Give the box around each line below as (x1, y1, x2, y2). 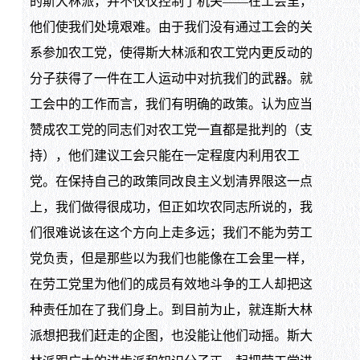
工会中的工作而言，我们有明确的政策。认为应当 (29, 97, 313, 112)
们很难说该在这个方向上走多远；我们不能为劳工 (29, 226, 313, 240)
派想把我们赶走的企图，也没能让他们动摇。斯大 (29, 329, 313, 343)
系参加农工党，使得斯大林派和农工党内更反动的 (29, 46, 313, 60)
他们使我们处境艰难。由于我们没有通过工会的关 (29, 20, 313, 35)
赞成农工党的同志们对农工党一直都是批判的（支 (29, 123, 313, 137)
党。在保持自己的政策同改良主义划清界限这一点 (29, 174, 313, 189)
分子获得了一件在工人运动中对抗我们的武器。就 (29, 72, 313, 86)
